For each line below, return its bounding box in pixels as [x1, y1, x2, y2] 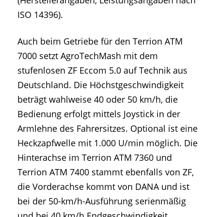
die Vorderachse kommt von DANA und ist [17, 181, 189, 193]
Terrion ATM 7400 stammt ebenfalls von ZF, [17, 166, 194, 178]
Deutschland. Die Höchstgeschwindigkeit [17, 79, 184, 91]
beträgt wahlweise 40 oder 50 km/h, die [17, 93, 178, 106]
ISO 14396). [17, 9, 63, 21]
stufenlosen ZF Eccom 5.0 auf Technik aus [17, 64, 187, 77]
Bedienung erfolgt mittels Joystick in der [17, 108, 180, 120]
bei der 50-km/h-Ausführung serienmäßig [17, 195, 186, 207]
